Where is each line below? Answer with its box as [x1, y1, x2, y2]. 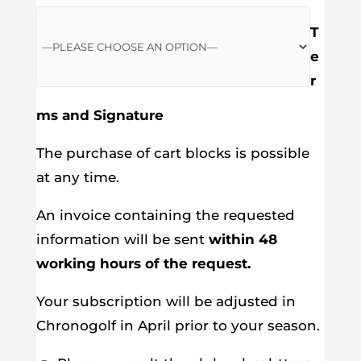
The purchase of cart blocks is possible [35, 145, 309, 162]
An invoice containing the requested [35, 207, 295, 224]
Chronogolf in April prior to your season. [35, 317, 320, 334]
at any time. [35, 169, 119, 186]
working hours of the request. [35, 255, 251, 272]
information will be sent [35, 231, 209, 248]
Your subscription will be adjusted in [35, 293, 296, 310]
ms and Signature [35, 107, 164, 124]
